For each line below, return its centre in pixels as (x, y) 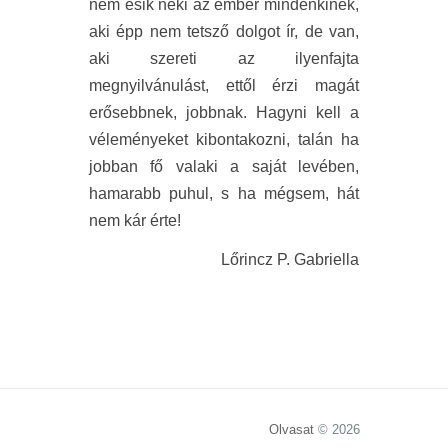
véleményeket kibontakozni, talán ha (224, 139)
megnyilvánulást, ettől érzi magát (224, 85)
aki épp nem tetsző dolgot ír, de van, (224, 31)
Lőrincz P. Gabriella (290, 259)
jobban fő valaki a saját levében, (224, 166)
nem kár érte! (135, 220)
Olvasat (291, 429)
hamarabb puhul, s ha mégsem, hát (224, 193)
